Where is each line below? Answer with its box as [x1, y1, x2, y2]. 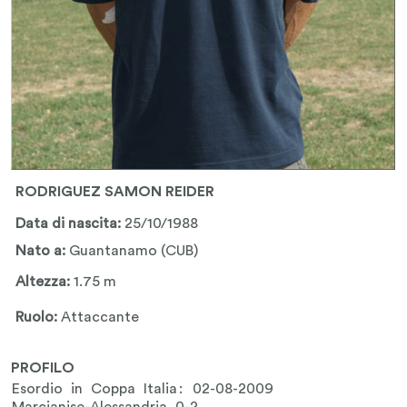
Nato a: [15, 243, 70, 259]
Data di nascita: [15, 216, 125, 232]
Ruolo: [15, 310, 62, 325]
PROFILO [11, 361, 75, 375]
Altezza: [15, 274, 74, 290]
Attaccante [61, 310, 140, 325]
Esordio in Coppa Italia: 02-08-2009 [12, 382, 274, 396]
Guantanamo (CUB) [69, 243, 199, 259]
